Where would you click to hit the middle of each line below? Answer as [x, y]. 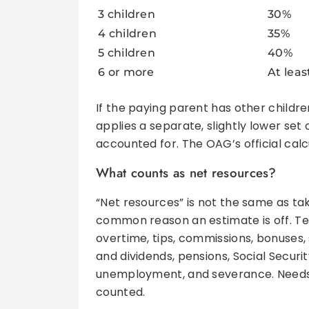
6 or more [126, 72]
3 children [127, 14]
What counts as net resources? [186, 173]
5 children [127, 53]
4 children [127, 34]
